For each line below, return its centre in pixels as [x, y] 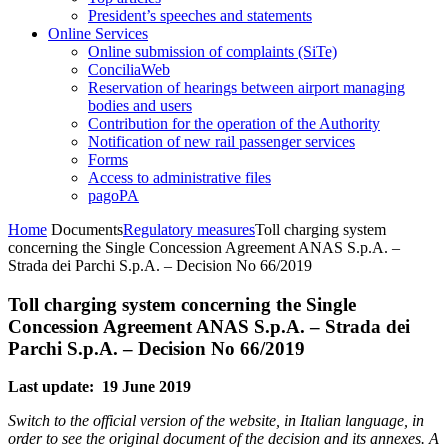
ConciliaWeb [129, 69]
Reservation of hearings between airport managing [246, 87]
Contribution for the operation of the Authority [234, 123]
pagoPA [113, 195]
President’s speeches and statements [200, 15]
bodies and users [140, 105]
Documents [87, 229]
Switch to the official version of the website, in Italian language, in [216, 421]
